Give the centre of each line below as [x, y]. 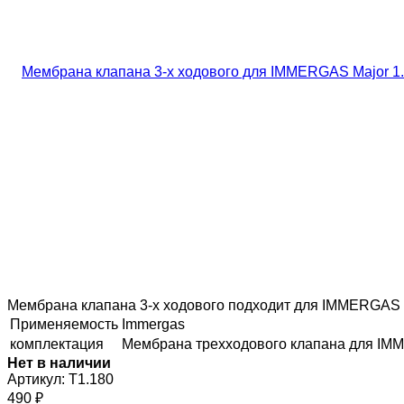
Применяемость [64, 324]
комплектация [57, 344]
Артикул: [36, 379]
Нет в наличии [59, 363]
